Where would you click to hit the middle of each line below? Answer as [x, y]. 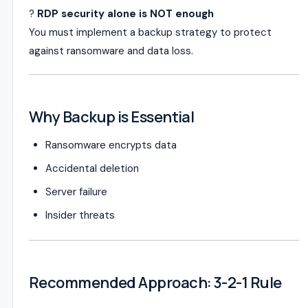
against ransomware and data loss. [111, 51]
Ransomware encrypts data [111, 145]
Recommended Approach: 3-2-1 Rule [155, 283]
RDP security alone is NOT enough [125, 14]
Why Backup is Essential [112, 117]
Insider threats [80, 215]
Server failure [76, 192]
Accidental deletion [92, 168]
